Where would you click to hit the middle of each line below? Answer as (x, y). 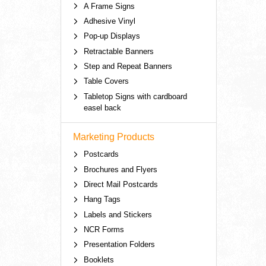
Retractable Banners (118, 51)
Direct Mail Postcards (121, 184)
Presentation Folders (119, 245)
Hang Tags (102, 199)
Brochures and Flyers (120, 169)
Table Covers (106, 81)
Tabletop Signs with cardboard (135, 96)
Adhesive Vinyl (109, 21)
